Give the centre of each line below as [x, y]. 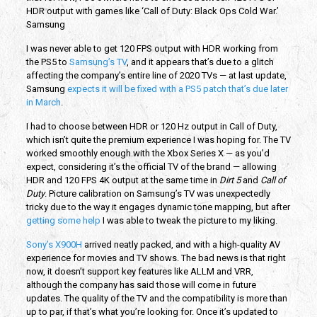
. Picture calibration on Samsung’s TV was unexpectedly [157, 193]
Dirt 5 [230, 180]
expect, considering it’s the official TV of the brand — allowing [151, 166]
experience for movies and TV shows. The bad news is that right [156, 258]
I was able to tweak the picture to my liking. [189, 220]
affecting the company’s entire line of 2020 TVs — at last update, [156, 75]
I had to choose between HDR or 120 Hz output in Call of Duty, [151, 126]
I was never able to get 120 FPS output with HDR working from [152, 48]
